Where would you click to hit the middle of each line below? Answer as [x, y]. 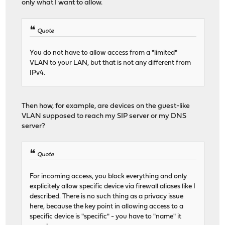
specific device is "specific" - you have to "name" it [106, 217]
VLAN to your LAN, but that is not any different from [110, 63]
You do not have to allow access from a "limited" [104, 53]
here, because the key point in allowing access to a [107, 207]
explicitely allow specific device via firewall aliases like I [113, 187]
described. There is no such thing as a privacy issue [107, 197]
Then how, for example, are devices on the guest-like [106, 106]
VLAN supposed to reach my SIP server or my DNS [104, 117]
